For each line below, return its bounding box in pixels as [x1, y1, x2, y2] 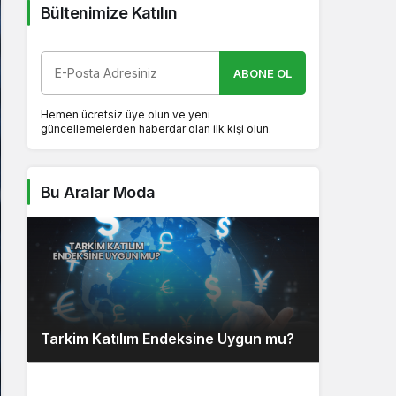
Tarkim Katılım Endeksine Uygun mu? [41, 329, 294, 347]
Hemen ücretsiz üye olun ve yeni [41, 107, 210, 121]
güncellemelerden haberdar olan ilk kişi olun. [41, 121, 271, 135]
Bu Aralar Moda [41, 182, 156, 202]
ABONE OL [233, 65, 292, 80]
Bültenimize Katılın [41, 3, 178, 22]
